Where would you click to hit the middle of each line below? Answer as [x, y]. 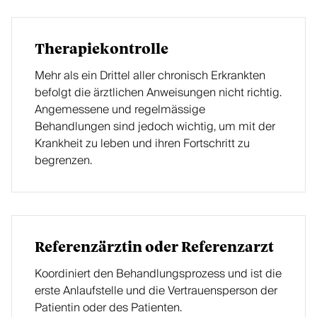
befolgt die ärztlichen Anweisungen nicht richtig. [158, 93]
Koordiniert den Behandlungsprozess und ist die [158, 274]
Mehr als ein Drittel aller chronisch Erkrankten [150, 76]
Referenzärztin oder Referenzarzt [154, 248]
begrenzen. [63, 161]
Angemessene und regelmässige [120, 110]
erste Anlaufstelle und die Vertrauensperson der [156, 291]
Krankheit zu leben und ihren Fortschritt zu [142, 144]
